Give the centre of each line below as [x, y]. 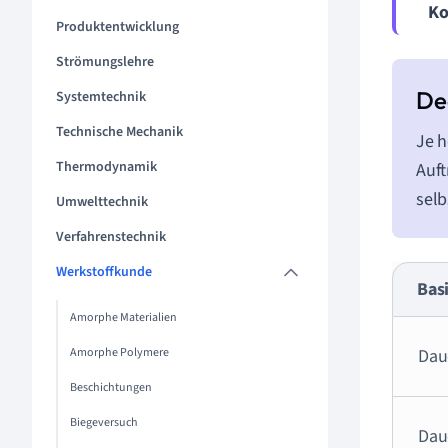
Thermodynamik [106, 167]
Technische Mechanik [119, 132]
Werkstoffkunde [104, 272]
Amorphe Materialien [123, 317]
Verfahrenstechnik [111, 237]
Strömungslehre [105, 62]
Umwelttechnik [102, 202]
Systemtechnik [101, 97]
